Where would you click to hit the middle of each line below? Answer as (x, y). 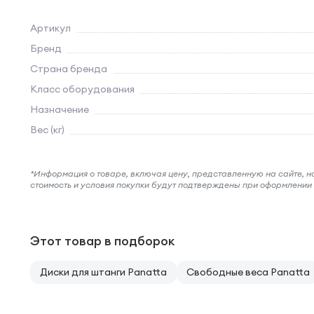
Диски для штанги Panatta (103, 272)
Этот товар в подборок (102, 241)
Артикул (50, 28)
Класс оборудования (82, 89)
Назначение (60, 109)
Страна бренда (69, 69)
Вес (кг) (47, 130)
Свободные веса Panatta (248, 272)
